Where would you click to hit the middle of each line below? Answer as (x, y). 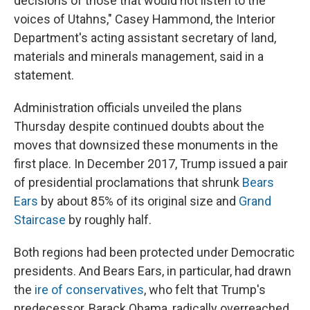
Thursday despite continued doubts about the (139, 127)
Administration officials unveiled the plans (128, 108)
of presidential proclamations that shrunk (128, 183)
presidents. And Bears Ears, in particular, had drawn (153, 271)
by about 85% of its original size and (138, 201)
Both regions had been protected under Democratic (154, 253)
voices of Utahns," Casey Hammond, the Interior (145, 19)
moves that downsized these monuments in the (146, 145)
